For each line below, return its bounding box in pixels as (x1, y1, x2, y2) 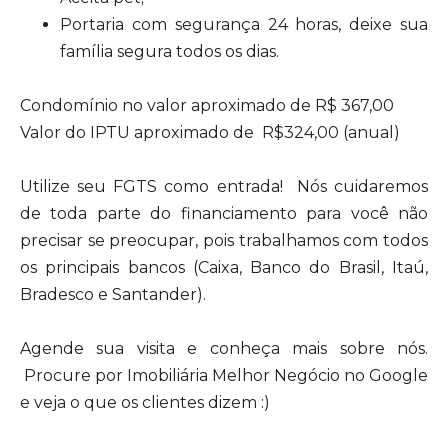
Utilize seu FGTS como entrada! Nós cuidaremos (20, 177, 428, 196)
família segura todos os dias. (60, 42, 279, 61)
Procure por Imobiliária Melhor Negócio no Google (20, 366, 428, 385)
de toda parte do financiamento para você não (20, 204, 428, 223)
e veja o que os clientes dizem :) (20, 393, 270, 412)
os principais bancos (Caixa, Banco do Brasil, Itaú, (20, 258, 428, 277)
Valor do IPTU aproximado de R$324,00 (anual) (20, 123, 400, 142)
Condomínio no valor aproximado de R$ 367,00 (20, 96, 394, 115)
